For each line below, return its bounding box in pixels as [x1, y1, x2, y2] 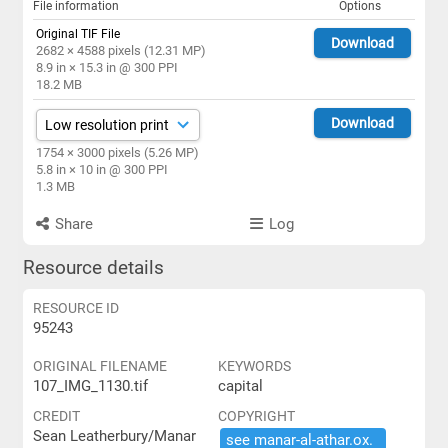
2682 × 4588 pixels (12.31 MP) [35, 43, 206, 58]
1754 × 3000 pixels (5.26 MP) [35, 145, 199, 160]
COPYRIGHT [217, 408, 295, 424]
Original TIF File [35, 27, 120, 41]
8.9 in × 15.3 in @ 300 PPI [35, 60, 178, 75]
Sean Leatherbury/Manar [32, 427, 196, 445]
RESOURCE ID [32, 300, 119, 316]
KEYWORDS [217, 358, 291, 374]
